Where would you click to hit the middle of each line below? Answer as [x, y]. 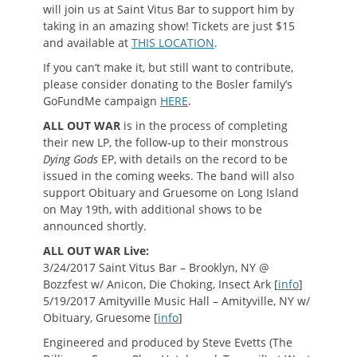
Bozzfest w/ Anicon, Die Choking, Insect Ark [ [161, 284]
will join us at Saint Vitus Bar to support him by [169, 10]
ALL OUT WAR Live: [96, 251]
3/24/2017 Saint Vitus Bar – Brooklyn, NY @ [156, 268]
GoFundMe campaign [102, 101]
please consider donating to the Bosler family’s [168, 84]
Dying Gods [72, 159]
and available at [87, 43]
